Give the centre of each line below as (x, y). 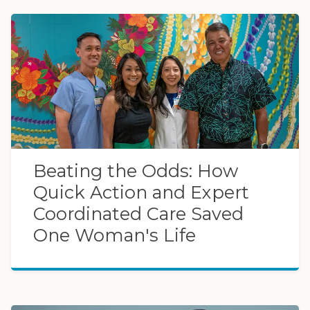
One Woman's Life (115, 235)
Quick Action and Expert (141, 192)
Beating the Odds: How (136, 170)
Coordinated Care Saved (138, 213)
